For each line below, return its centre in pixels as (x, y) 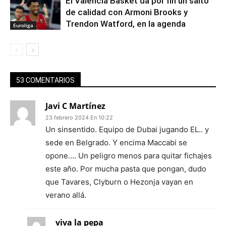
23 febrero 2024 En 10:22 (79, 118)
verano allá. (66, 195)
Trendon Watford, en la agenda (126, 24)
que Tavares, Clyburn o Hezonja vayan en (119, 182)
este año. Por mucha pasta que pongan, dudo (126, 169)
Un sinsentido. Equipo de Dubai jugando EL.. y (127, 129)
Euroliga (23, 25)
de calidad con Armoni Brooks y (127, 12)
